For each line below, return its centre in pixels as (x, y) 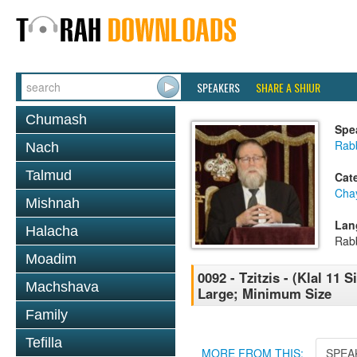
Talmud (49, 175)
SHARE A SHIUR (288, 87)
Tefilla (44, 343)
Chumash (56, 120)
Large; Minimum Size (265, 293)
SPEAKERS (218, 87)
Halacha (52, 231)
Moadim (51, 259)
